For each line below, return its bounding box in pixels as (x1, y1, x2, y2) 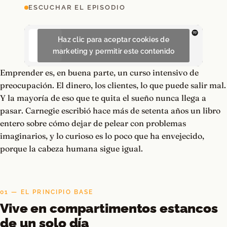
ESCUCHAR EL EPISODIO (28, 4, 126, 11)
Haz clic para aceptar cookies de (58, 35, 169, 44)
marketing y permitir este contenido (52, 47, 175, 56)
